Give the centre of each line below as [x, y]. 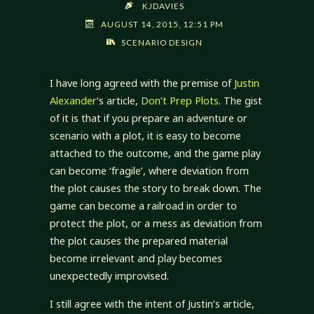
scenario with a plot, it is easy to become [145, 136]
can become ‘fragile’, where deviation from [149, 171]
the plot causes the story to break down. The [155, 189]
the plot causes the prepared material [138, 241]
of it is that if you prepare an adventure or [148, 118]
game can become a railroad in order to [143, 206]
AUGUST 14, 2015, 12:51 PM [163, 24]
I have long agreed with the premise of [142, 83]
